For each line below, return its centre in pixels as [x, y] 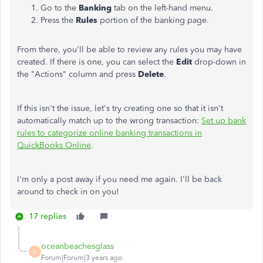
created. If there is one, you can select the [97, 62]
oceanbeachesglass [77, 246]
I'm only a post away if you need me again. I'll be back [119, 179]
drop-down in [220, 62]
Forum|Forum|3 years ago [82, 258]
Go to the [60, 8]
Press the [58, 20]
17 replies [48, 216]
